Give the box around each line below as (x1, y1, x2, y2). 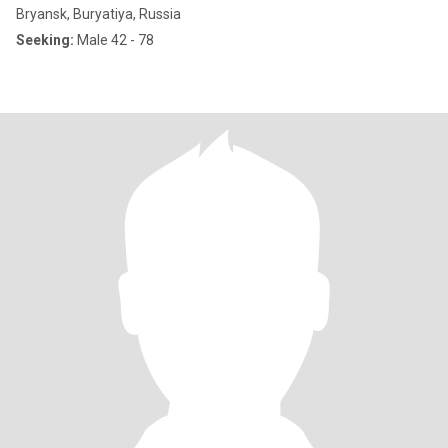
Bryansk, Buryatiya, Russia (16, 6, 181, 22)
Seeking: (16, 32, 74, 48)
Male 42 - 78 (74, 32, 154, 48)
